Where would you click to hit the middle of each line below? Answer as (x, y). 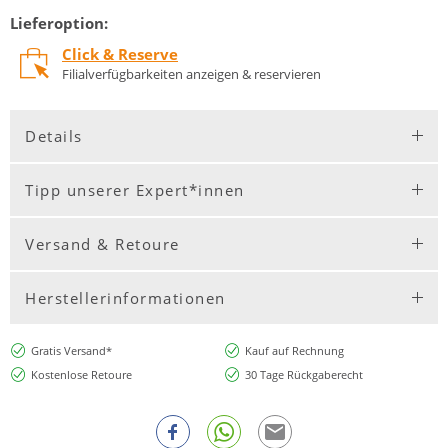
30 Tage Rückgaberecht (303, 374)
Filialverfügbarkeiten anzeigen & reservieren (191, 74)
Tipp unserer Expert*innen (135, 189)
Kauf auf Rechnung (294, 350)
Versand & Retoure (102, 243)
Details (54, 135)
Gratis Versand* (71, 350)
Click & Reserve (120, 54)
